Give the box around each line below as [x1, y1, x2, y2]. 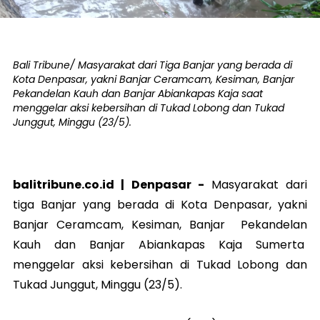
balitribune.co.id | [13, 176, 131, 193]
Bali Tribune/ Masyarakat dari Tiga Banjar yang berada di [13, 58, 292, 72]
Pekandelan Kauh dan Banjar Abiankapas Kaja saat [13, 86, 263, 101]
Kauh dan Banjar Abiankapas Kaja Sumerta [13, 236, 307, 253]
